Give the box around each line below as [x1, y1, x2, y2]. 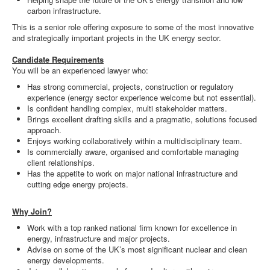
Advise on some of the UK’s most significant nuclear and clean [27, 243, 247, 255]
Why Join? [12, 206, 52, 217]
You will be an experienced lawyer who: [12, 64, 148, 76]
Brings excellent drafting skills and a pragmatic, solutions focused [27, 113, 257, 125]
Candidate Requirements [12, 54, 104, 65]
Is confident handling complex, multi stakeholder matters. [27, 102, 227, 114]
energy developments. [27, 254, 104, 266]
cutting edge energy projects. [27, 178, 128, 190]
